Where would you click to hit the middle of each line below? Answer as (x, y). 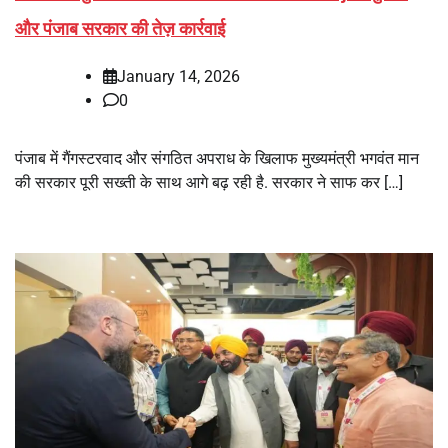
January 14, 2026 (178, 76)
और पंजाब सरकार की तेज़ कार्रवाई (120, 28)
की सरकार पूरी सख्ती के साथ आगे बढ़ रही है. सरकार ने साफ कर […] (209, 182)
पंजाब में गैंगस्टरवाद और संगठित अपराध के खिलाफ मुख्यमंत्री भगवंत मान (217, 158)
